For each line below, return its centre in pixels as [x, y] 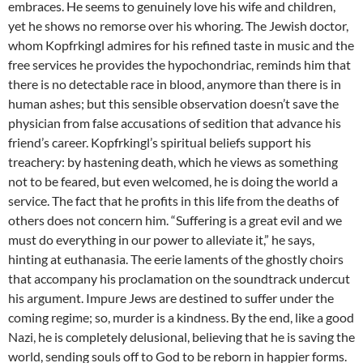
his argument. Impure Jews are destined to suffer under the [171, 297]
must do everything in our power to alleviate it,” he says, [161, 239]
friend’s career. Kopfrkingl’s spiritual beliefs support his [160, 142]
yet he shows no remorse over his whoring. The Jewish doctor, [178, 25]
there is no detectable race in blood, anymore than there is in [175, 83]
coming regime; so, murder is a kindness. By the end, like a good [181, 317]
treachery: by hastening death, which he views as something [173, 161]
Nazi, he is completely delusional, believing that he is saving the [181, 336]
